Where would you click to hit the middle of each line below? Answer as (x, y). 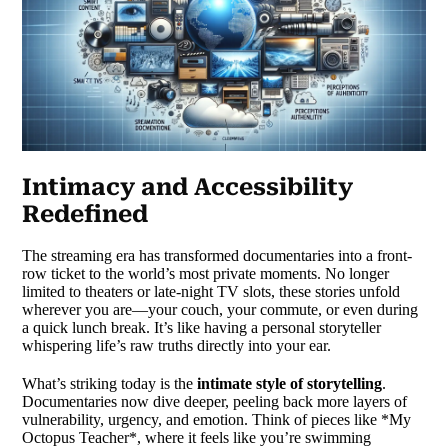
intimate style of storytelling (290, 383)
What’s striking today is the (110, 383)
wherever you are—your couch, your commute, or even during (220, 310)
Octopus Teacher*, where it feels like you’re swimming (197, 437)
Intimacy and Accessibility (188, 187)
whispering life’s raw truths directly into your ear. (177, 346)
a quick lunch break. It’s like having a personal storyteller (202, 328)
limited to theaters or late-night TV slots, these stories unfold (211, 292)
